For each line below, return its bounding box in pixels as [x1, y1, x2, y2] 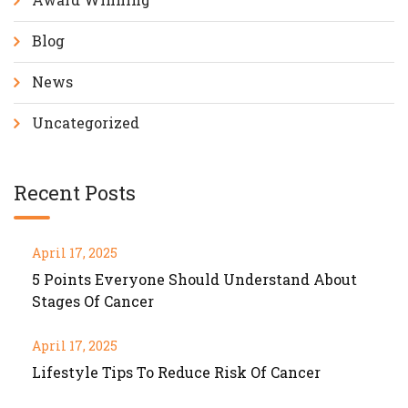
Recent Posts [14, 179, 136, 207]
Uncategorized [32, 113, 139, 133]
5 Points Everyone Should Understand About [32, 270, 357, 290]
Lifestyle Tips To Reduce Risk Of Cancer [32, 362, 321, 382]
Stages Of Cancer [32, 291, 154, 311]
